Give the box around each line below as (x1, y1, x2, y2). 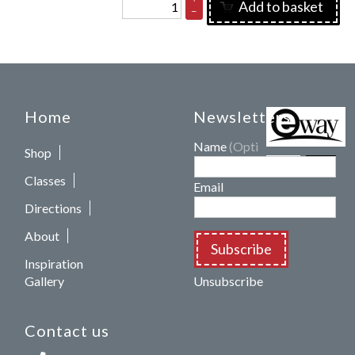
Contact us (25, 321, 110, 340)
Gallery (25, 273, 65, 288)
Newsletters (193, 107, 291, 126)
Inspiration (25, 256, 84, 271)
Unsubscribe (193, 273, 263, 288)
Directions (25, 200, 82, 216)
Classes (25, 173, 67, 188)
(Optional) (229, 139, 285, 154)
